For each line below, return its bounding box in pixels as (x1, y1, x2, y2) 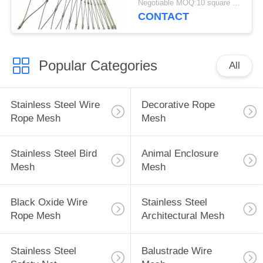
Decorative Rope (141, 99, 215, 111)
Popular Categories (38, 57, 157, 73)
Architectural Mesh (141, 210, 224, 222)
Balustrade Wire (141, 245, 212, 257)
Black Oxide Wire (10, 197, 87, 208)
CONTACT (138, 11, 190, 23)
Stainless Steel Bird (10, 148, 97, 160)
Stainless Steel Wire (10, 99, 100, 111)
